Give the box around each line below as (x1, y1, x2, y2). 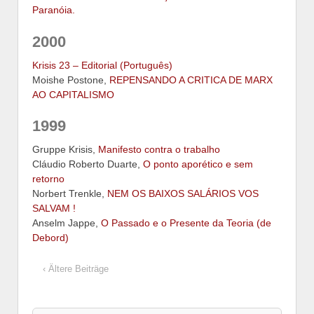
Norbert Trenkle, (32, 188, 107, 200)
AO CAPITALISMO (32, 88, 114, 100)
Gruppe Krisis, (32, 144, 98, 156)
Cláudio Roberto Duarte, (32, 158, 143, 170)
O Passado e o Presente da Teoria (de (101, 217, 271, 229)
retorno (32, 173, 64, 185)
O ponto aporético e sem (143, 158, 253, 170)
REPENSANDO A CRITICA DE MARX (109, 74, 273, 86)
